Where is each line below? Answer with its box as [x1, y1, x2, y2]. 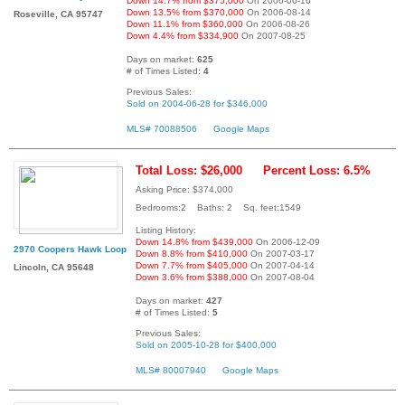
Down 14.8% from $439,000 [136, 237, 253, 248]
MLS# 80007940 [136, 365, 206, 376]
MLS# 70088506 [127, 124, 197, 135]
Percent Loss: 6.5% [263, 164, 371, 178]
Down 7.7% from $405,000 [136, 260, 248, 271]
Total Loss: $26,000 [136, 164, 242, 178]
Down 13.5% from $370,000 [127, 7, 244, 18]
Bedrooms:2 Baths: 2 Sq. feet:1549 [136, 202, 301, 213]
